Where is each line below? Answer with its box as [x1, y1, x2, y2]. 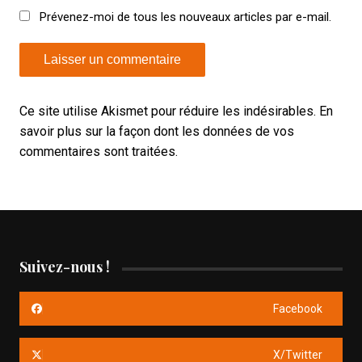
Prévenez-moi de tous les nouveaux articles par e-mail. [39, 10, 331, 25]
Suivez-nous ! [19, 257, 110, 277]
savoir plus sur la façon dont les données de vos [19, 124, 294, 140]
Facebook [273, 302, 323, 316]
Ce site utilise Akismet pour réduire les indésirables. [19, 103, 319, 120]
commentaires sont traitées [19, 144, 175, 160]
